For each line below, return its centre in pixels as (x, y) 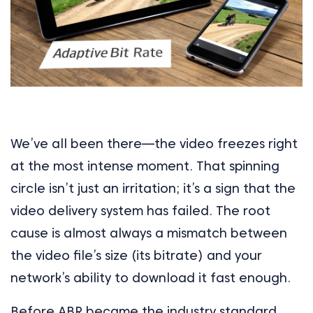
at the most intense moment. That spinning (145, 166)
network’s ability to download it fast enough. (151, 277)
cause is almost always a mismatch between (149, 233)
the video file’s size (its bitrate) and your (136, 255)
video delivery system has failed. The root (140, 210)
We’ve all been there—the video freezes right (154, 143)
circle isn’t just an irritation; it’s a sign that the (153, 188)
